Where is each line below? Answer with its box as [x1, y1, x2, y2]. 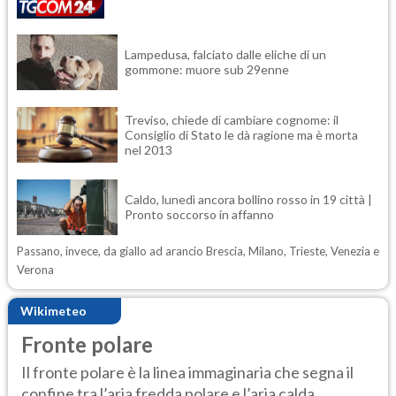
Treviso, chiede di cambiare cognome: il [125, 111, 339, 127]
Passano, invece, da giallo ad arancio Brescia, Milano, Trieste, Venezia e [17, 243, 379, 258]
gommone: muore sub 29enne [125, 62, 292, 78]
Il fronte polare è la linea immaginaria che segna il [21, 362, 354, 383]
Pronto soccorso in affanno [125, 207, 274, 223]
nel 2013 [125, 141, 172, 157]
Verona [17, 262, 54, 277]
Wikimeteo [20, 303, 87, 319]
